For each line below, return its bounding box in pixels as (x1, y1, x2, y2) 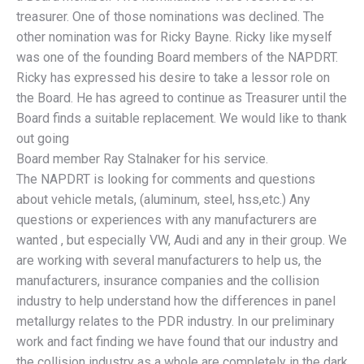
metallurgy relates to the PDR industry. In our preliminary (16, 314, 335, 330)
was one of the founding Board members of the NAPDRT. (16, 50, 338, 66)
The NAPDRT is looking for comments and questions (16, 171, 315, 188)
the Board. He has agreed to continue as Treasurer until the (16, 90, 347, 106)
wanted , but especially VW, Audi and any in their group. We (16, 232, 347, 249)
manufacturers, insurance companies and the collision (16, 273, 319, 289)
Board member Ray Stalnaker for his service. (16, 151, 268, 167)
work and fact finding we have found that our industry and (16, 334, 338, 350)
